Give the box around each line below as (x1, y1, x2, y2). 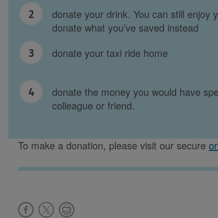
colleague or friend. (52, 98, 135, 112)
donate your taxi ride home (52, 46, 168, 60)
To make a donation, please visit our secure (18, 138, 209, 152)
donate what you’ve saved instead (52, 20, 199, 35)
